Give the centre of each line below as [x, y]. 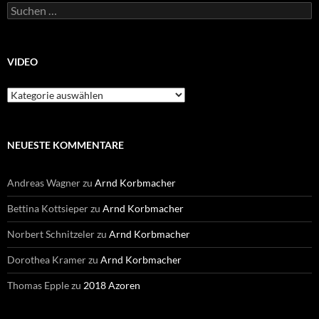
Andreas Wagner [44, 182]
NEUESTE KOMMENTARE [66, 145]
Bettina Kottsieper [48, 208]
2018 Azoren [112, 285]
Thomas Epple [38, 285]
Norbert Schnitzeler [51, 234]
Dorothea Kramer [47, 259]
